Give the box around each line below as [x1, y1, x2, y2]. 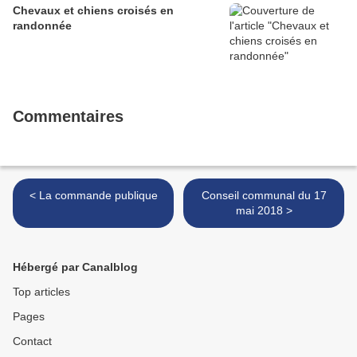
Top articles [13, 285, 70, 299]
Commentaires [13, 108, 124, 126]
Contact [13, 335, 52, 348]
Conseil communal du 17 [201, 189, 327, 202]
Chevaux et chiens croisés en [13, 4, 174, 18]
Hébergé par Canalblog [13, 261, 138, 274]
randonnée [13, 19, 72, 33]
